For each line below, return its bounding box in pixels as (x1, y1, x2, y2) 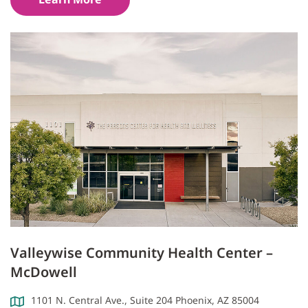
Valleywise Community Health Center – (10, 243, 273, 262)
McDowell (10, 262, 77, 281)
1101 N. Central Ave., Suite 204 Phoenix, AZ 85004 (31, 293, 259, 307)
